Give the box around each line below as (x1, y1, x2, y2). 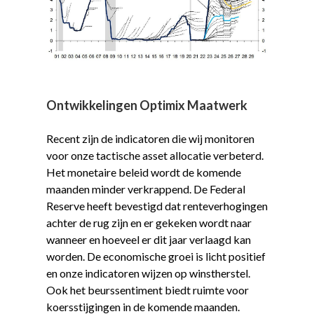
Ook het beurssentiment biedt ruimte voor (46, 282, 249, 296)
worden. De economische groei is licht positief (46, 249, 266, 263)
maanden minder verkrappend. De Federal (46, 182, 245, 196)
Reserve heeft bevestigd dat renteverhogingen (46, 198, 268, 212)
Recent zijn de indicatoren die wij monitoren (46, 131, 254, 145)
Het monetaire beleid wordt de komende (46, 165, 241, 179)
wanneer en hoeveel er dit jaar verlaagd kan (46, 232, 251, 246)
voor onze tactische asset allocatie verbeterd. (46, 148, 264, 162)
